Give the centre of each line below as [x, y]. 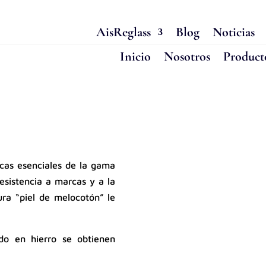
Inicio [136, 56]
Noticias [234, 32]
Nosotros [187, 56]
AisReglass [124, 32]
